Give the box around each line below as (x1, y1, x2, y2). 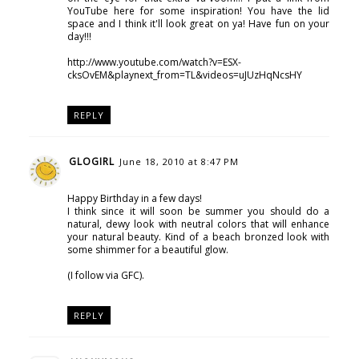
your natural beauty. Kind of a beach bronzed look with (67, 229, 330, 244)
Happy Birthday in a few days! (67, 191, 202, 205)
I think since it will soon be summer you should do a (67, 204, 330, 218)
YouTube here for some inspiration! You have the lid (67, 4, 330, 18)
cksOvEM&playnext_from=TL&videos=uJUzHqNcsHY (67, 68, 302, 83)
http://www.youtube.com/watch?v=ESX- (67, 55, 241, 70)
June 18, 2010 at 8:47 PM (119, 155, 239, 167)
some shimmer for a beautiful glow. (67, 242, 228, 256)
